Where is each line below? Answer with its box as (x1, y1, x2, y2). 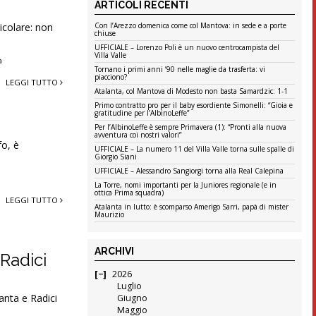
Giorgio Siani (95, 152, 138, 162)
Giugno (116, 292, 147, 305)
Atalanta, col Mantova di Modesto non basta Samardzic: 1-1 (95, 86, 288, 97)
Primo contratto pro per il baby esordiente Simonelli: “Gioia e (95, 100, 293, 111)
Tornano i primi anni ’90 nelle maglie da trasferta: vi (95, 64, 266, 75)
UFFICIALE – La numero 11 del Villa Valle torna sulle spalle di (95, 144, 295, 154)
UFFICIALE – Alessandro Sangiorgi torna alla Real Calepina (95, 166, 284, 176)
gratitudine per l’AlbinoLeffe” (95, 108, 190, 119)
